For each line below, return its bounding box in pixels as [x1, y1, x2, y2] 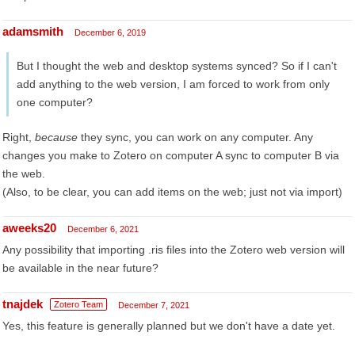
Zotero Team [54, 300, 103, 309]
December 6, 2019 [74, 28, 146, 37]
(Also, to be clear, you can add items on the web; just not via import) [2, 185, 342, 198]
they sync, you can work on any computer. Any [78, 131, 313, 143]
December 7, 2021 [118, 300, 189, 310]
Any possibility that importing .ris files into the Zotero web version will [2, 243, 345, 256]
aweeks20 [2, 221, 56, 235]
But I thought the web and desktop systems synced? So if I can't [17, 59, 337, 72]
